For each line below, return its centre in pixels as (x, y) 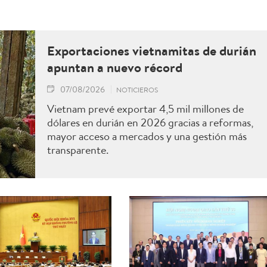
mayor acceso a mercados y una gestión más (147, 136)
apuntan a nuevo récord (115, 67)
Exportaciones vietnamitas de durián (152, 51)
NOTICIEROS (137, 90)
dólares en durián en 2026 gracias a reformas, (150, 122)
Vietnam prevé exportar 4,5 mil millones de (145, 109)
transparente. (78, 150)
